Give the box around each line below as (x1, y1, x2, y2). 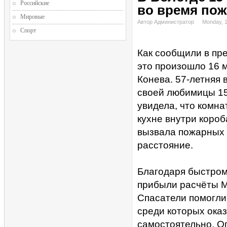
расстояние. (137, 140, 193, 150)
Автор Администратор (137, 19, 194, 25)
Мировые (20, 13, 45, 20)
